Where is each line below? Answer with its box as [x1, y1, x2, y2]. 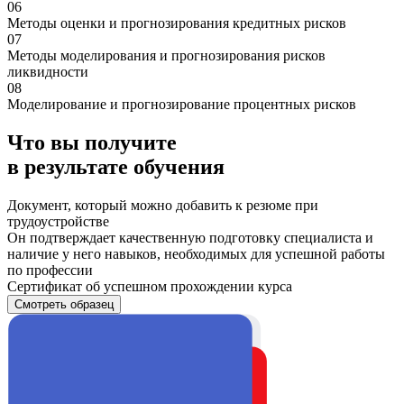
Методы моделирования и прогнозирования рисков [7, 47, 326, 63]
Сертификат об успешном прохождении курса [7, 278, 292, 294]
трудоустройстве [7, 213, 109, 229]
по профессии [7, 262, 93, 278]
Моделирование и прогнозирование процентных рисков [7, 96, 356, 112]
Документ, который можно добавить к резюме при [7, 197, 318, 213]
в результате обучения [7, 154, 225, 179]
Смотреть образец [14, 297, 114, 311]
